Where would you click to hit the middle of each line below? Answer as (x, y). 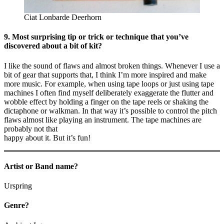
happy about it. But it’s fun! (47, 137)
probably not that (31, 128)
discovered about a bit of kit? (53, 46)
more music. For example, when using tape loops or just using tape (109, 83)
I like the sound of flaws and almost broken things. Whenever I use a (112, 65)
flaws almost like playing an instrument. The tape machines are (103, 119)
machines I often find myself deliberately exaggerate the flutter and (109, 92)
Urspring (18, 186)
